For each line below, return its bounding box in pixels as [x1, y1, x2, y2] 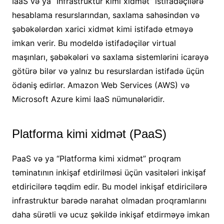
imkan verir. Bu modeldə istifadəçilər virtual [11, 38, 176, 48]
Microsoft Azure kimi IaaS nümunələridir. [11, 94, 164, 104]
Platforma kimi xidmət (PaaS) [11, 127, 166, 141]
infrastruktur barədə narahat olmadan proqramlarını [11, 195, 206, 206]
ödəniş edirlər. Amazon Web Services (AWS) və [11, 80, 189, 90]
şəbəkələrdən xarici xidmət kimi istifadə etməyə [11, 24, 193, 34]
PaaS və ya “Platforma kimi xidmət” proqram [11, 153, 181, 164]
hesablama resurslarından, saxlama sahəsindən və [11, 10, 199, 20]
